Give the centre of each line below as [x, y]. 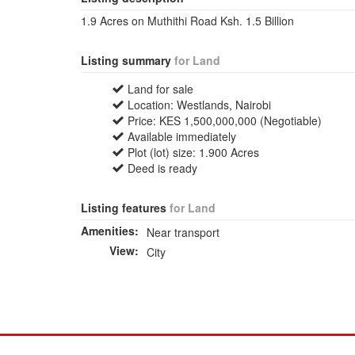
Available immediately [182, 136]
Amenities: [110, 231]
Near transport [183, 232]
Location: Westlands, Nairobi [199, 105]
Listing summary [128, 60]
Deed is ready [162, 168]
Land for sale [160, 89]
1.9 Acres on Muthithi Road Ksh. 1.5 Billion [187, 21]
